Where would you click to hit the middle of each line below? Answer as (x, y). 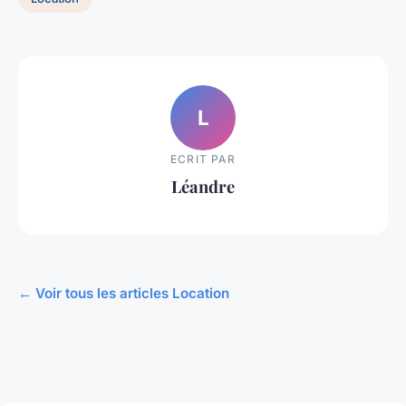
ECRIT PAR (203, 159)
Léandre (203, 186)
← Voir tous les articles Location (124, 294)
